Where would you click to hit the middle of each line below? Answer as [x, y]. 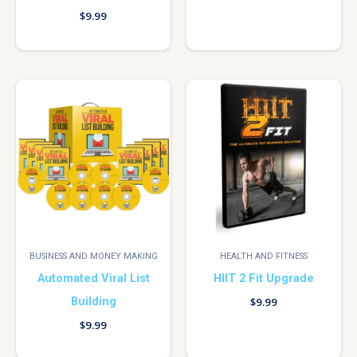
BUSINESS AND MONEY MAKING [93, 257]
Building [93, 301]
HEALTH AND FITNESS [264, 257]
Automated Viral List [93, 278]
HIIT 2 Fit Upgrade [264, 278]
